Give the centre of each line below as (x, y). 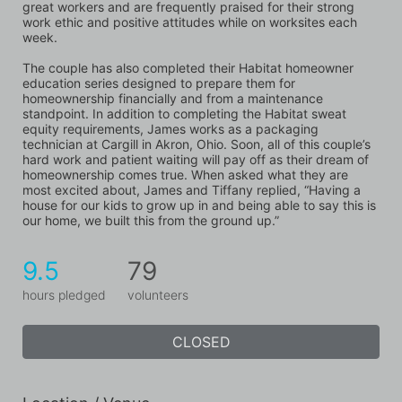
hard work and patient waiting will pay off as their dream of (196, 160)
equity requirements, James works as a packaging (170, 129)
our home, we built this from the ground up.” (151, 221)
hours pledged (64, 295)
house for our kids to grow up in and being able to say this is (199, 205)
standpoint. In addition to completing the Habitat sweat (184, 114)
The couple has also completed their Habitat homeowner (188, 68)
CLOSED (201, 342)
